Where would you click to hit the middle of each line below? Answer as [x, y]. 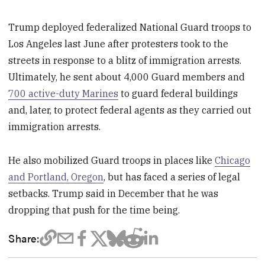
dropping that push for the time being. [94, 210]
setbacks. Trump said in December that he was [114, 193]
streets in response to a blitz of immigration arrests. [125, 60]
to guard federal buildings [178, 93]
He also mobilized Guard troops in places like [112, 160]
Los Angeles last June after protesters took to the [119, 43]
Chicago [233, 160]
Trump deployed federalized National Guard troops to [130, 27]
